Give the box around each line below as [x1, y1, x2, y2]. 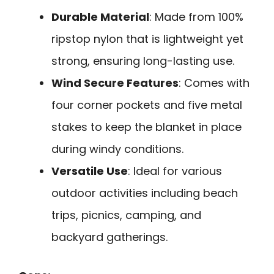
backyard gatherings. [51, 229, 168, 245]
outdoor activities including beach [51, 185, 238, 201]
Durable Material [51, 9, 149, 24]
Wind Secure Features [51, 75, 179, 91]
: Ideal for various [128, 163, 222, 179]
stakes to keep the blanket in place [51, 119, 242, 135]
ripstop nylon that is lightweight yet [51, 31, 243, 46]
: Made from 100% [149, 9, 243, 24]
